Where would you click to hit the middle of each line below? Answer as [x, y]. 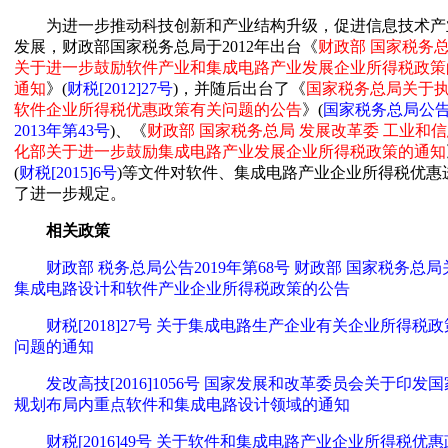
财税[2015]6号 [68, 172]
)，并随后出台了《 [239, 88]
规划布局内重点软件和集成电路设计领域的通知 [182, 404]
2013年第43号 [62, 130]
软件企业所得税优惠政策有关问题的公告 [158, 109]
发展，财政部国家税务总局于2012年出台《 [166, 46]
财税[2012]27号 [120, 88]
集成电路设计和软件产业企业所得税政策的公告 [182, 288]
